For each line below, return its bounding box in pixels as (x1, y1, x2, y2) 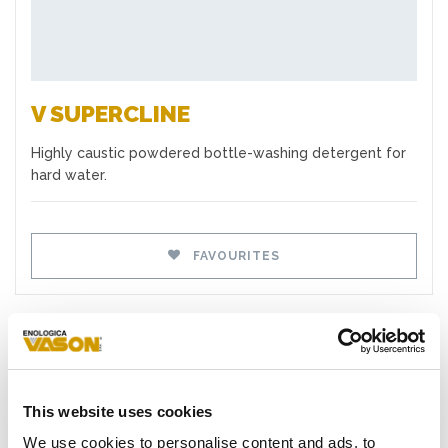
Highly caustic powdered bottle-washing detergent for (31, 145, 406, 162)
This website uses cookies (23, 402, 213, 420)
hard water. (31, 167, 107, 184)
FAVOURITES (185, 248, 280, 263)
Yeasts (30, 420, 75, 437)
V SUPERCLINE (31, 100, 190, 128)
